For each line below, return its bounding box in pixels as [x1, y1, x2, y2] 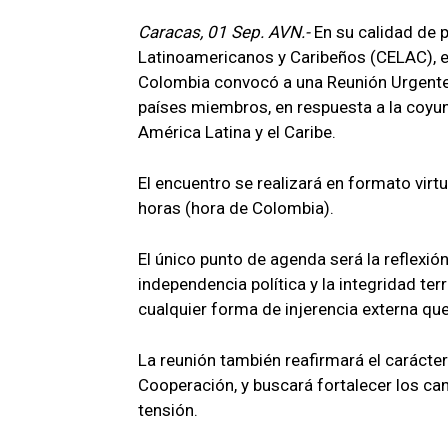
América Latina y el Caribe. [138, 121, 336, 142]
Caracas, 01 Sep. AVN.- [138, 21, 314, 42]
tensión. [138, 399, 198, 420]
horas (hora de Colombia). [138, 197, 334, 218]
